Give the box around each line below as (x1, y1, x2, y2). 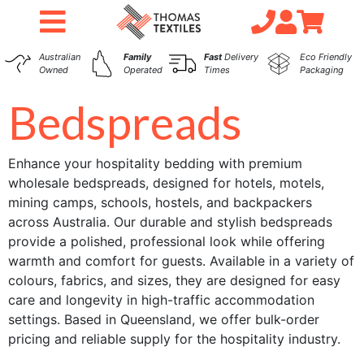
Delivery (222, 51, 259, 63)
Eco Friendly (299, 51, 352, 63)
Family (123, 51, 151, 63)
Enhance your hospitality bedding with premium (8, 155, 302, 171)
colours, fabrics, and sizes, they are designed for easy (8, 272, 340, 288)
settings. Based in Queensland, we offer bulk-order (8, 311, 319, 327)
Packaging (299, 64, 344, 76)
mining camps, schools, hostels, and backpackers (8, 194, 312, 210)
